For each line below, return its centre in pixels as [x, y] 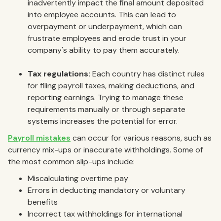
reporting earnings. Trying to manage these [106, 97]
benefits [43, 202]
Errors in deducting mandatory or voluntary [107, 190]
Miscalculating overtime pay [78, 178]
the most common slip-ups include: [71, 161]
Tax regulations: [59, 74]
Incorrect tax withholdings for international [105, 214]
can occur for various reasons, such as [141, 138]
